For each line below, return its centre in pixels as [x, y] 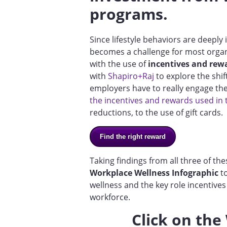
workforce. [110, 197]
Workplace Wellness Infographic [154, 173]
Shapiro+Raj [132, 76]
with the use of [119, 64]
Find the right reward [133, 136]
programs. [129, 14]
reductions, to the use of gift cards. [156, 112]
